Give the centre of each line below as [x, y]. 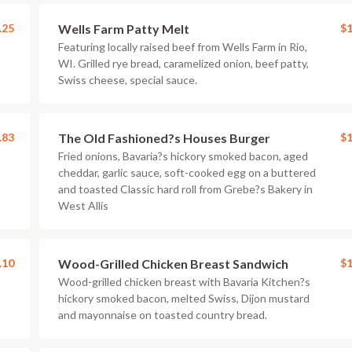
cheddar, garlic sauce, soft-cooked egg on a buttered [187, 172]
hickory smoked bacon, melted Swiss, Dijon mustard [184, 298]
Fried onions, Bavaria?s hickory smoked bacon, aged [183, 156]
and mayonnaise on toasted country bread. [163, 315]
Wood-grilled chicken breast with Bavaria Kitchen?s [184, 282]
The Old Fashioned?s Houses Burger [164, 138]
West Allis [83, 205]
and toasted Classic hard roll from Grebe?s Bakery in [185, 189]
